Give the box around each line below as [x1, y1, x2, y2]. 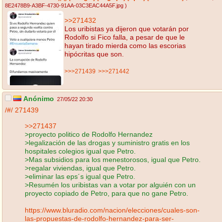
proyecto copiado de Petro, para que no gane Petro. [25, 189, 188, 197]
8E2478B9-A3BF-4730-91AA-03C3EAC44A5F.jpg [5, 2, 123, 9]
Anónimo [22, 95, 54, 103]
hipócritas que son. [64, 50, 124, 58]
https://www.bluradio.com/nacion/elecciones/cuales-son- [25, 206, 200, 214]
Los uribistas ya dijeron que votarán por [64, 24, 189, 33]
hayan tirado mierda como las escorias [64, 41, 186, 50]
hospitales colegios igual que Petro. [25, 147, 136, 155]
